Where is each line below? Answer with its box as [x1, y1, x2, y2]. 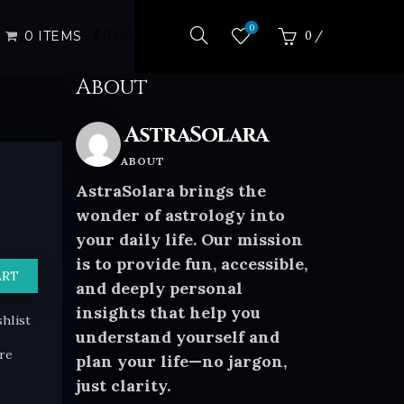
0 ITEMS [24, 28, 82, 44]
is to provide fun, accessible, [75, 253, 308, 274]
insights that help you [75, 302, 261, 323]
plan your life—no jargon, [75, 351, 287, 372]
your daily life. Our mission [75, 229, 303, 250]
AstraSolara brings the [75, 180, 266, 201]
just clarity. [75, 375, 170, 396]
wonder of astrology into [75, 205, 285, 225]
